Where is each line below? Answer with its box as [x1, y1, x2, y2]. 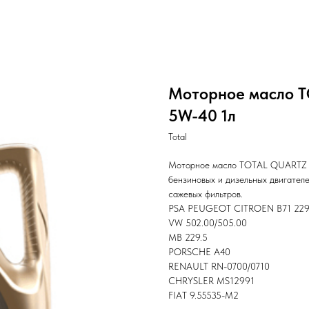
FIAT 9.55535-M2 [168, 290, 239, 301]
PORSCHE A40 [168, 246, 230, 257]
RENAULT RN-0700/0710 [168, 261, 270, 272]
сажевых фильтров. [168, 188, 243, 199]
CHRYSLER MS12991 [168, 275, 255, 286]
